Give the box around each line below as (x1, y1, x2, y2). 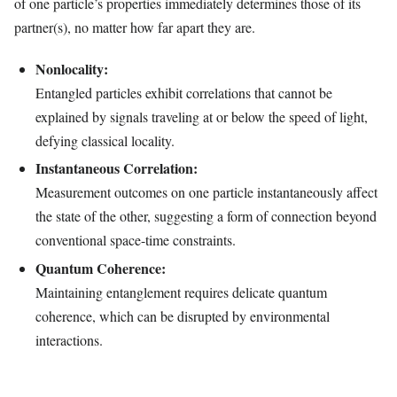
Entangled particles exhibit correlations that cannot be (35, 82, 332, 102)
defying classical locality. (35, 130, 175, 150)
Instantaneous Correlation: (35, 158, 198, 179)
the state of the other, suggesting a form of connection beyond (35, 206, 377, 226)
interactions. (35, 331, 103, 350)
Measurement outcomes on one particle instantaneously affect (35, 183, 378, 202)
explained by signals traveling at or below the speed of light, (35, 106, 368, 126)
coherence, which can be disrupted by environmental (35, 307, 330, 326)
